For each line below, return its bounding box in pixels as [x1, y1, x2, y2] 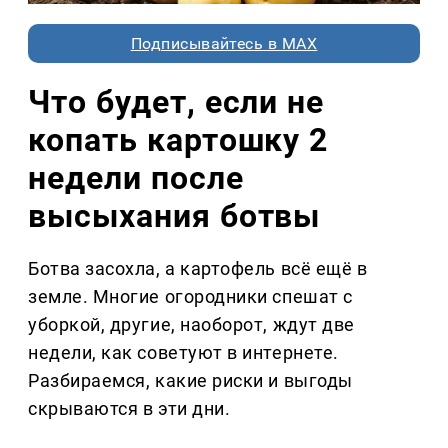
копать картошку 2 [28, 120, 329, 159]
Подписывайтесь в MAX [130, 33, 318, 53]
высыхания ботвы [28, 196, 321, 235]
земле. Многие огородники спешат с [28, 285, 353, 307]
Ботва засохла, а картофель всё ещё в [28, 257, 368, 279]
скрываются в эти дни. [28, 397, 231, 419]
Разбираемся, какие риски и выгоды [28, 369, 353, 391]
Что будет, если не [28, 82, 325, 121]
